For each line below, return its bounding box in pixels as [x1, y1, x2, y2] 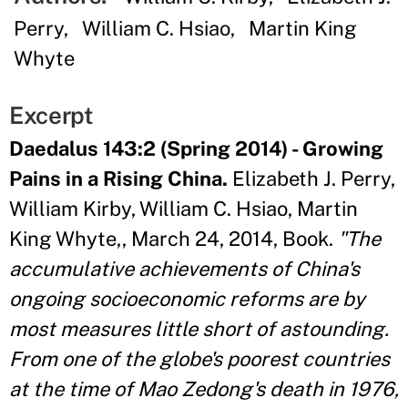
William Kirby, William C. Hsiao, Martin [9, 197, 358, 220]
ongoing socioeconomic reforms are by [9, 287, 365, 311]
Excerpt [9, 101, 94, 129]
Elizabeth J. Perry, [228, 167, 395, 190]
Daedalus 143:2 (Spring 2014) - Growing [9, 137, 383, 160]
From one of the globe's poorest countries [9, 347, 390, 371]
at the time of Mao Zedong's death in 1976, [9, 377, 399, 401]
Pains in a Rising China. [9, 167, 228, 190]
